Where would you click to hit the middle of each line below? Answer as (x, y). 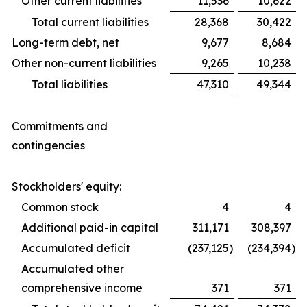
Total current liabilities (90, 22)
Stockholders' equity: (66, 186)
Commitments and (60, 126)
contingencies (48, 145)
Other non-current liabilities (84, 63)
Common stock (60, 207)
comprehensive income (82, 288)
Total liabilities (70, 84)
